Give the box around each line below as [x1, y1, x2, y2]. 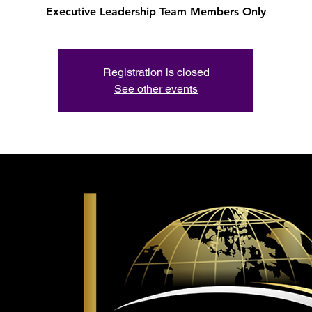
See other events [114, 81, 198, 95]
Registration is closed [102, 65, 210, 79]
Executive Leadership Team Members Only [46, 4, 266, 18]
